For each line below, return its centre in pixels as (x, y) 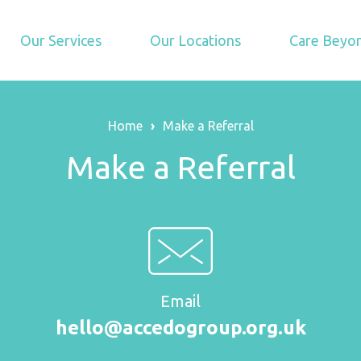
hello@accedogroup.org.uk (180, 328)
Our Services (61, 40)
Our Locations (195, 40)
